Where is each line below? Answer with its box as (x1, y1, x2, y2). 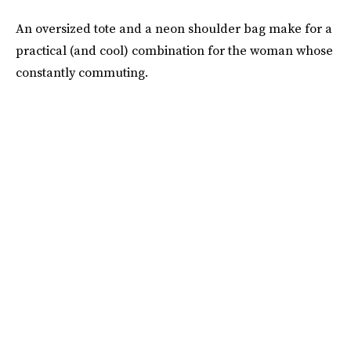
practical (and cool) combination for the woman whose (16, 41, 333, 59)
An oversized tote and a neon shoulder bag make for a (16, 19, 332, 37)
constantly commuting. (16, 63, 148, 81)
